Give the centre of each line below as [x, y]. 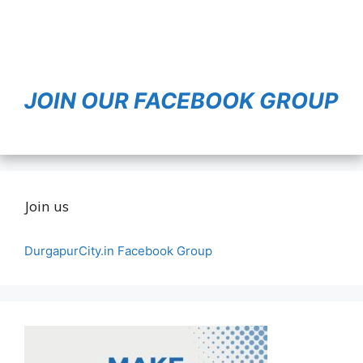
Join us [47, 206]
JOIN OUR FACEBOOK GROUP [181, 100]
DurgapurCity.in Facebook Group [118, 250]
